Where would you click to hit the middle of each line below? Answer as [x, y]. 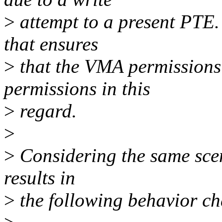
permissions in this [77, 89]
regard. [46, 111]
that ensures [51, 44]
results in [40, 178]
